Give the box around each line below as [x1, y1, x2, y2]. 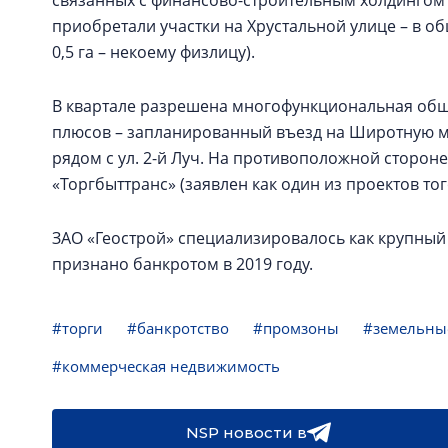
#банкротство [127, 318, 229, 338]
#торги [52, 318, 103, 338]
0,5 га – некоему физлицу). [52, 41, 255, 63]
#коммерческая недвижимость [52, 356, 280, 376]
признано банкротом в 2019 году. [52, 253, 313, 275]
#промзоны [253, 318, 339, 338]
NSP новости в [185, 423, 307, 442]
